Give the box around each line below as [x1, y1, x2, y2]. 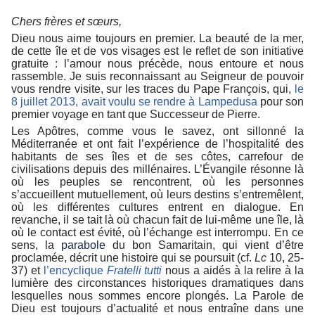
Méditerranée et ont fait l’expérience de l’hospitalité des [11, 138, 304, 150]
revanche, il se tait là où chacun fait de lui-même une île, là [11, 214, 304, 226]
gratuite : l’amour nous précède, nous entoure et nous [11, 58, 304, 70]
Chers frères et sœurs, [11, 15, 122, 28]
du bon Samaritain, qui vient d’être [105, 239, 304, 252]
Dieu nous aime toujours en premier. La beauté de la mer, [11, 32, 304, 45]
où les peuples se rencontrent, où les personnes [11, 176, 304, 188]
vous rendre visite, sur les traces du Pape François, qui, [11, 83, 295, 96]
